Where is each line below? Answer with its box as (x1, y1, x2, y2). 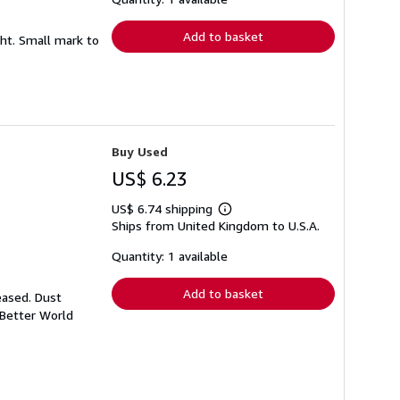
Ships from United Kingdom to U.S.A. (112, 218, 320, 234)
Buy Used (112, 144, 168, 160)
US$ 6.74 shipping (112, 201, 216, 217)
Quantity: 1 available (112, 248, 228, 264)
